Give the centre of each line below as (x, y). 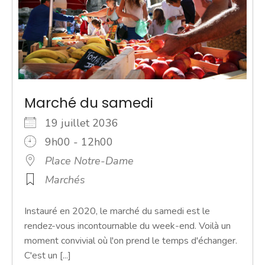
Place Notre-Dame (89, 161)
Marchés (65, 180)
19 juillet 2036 (88, 123)
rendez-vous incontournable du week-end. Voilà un (127, 226)
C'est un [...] (48, 255)
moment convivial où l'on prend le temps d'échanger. (131, 240)
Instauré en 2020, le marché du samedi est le (117, 211)
